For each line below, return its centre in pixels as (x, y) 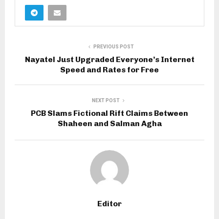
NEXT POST (106, 101)
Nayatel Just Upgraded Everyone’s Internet (109, 60)
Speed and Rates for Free (109, 70)
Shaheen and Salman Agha (109, 124)
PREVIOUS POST (113, 47)
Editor (109, 204)
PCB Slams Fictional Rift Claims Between (109, 113)
